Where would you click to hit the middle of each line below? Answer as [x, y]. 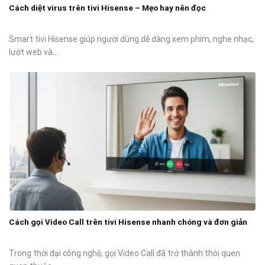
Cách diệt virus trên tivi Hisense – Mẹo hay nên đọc [107, 8]
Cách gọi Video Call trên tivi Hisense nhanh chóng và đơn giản [128, 222]
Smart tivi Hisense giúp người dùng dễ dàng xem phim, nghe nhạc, [131, 39]
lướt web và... [33, 52]
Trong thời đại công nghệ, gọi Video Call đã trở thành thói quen [125, 253]
